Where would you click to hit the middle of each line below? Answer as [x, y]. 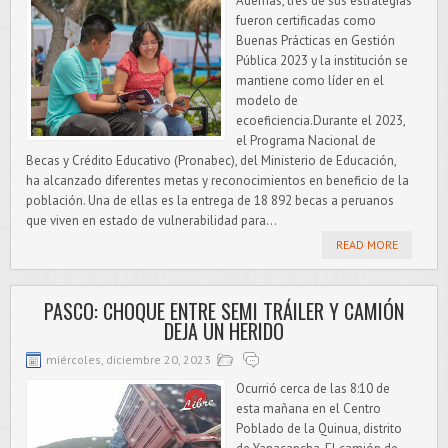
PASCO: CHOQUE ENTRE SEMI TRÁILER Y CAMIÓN [224, 311]
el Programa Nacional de [306, 140]
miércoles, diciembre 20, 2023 [128, 359]
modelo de [267, 100]
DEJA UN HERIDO [224, 331]
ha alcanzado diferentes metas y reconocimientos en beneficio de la [217, 180]
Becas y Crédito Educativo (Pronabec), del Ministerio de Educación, [211, 160]
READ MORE [367, 244]
